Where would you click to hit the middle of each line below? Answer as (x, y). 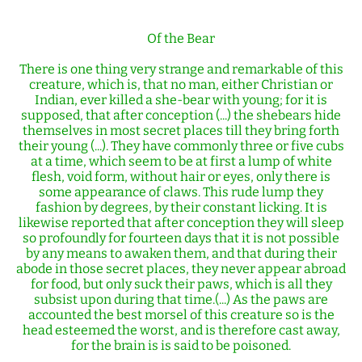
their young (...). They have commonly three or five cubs (181, 146)
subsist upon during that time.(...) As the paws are (181, 299)
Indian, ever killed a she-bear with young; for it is (181, 100)
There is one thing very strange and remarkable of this (181, 69)
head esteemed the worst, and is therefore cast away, (181, 330)
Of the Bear (181, 38)
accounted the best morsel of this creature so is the (181, 315)
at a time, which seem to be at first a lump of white (181, 161)
